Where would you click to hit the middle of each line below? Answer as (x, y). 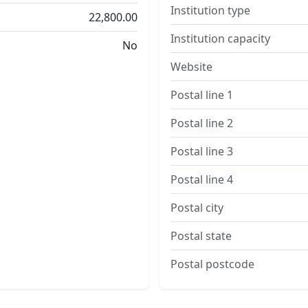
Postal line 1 (202, 95)
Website (191, 67)
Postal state (201, 236)
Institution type (210, 10)
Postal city (197, 208)
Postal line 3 (202, 151)
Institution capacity (220, 38)
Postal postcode (212, 264)
